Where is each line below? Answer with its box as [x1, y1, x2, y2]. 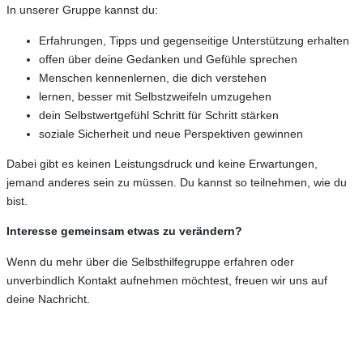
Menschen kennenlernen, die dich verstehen [39, 70, 267, 84]
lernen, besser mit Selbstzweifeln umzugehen [39, 89, 271, 103]
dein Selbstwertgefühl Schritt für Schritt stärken [39, 108, 279, 122]
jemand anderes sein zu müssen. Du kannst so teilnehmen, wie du [6, 175, 347, 189]
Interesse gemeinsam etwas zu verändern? [6, 224, 242, 238]
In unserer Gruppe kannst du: [6, 3, 158, 17]
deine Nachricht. [6, 292, 90, 305]
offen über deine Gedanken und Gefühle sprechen [39, 52, 297, 66]
